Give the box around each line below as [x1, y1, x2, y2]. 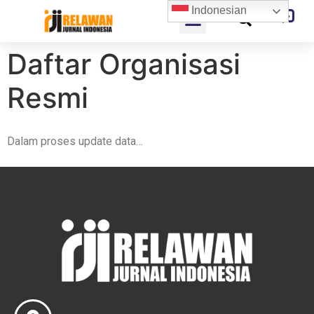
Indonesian [189, 4, 247, 17]
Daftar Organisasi [7, 47, 240, 81]
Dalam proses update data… [7, 135, 143, 148]
